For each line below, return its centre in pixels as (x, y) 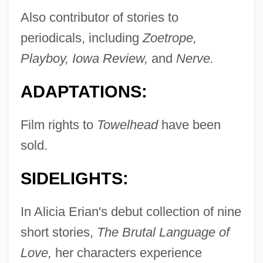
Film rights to (58, 124)
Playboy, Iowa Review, (84, 58)
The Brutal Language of (163, 232)
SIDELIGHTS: (74, 178)
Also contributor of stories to (99, 17)
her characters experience (127, 252)
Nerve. (195, 58)
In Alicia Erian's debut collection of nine (131, 211)
